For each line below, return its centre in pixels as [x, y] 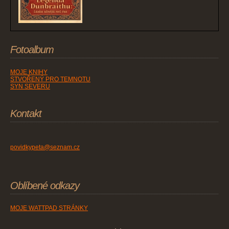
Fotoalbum [32, 50]
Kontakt [26, 114]
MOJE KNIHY [29, 72]
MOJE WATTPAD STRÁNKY [49, 208]
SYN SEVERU [30, 87]
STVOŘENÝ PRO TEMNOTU [50, 79]
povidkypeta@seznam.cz [45, 147]
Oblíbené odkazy [45, 186]
